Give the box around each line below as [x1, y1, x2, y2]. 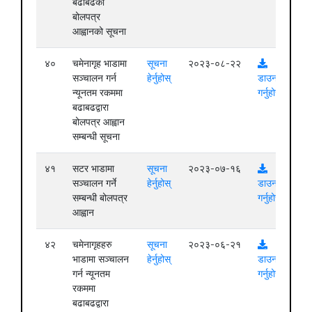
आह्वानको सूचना [72, 25, 126, 37]
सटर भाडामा [72, 162, 114, 174]
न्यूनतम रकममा [72, 86, 123, 98]
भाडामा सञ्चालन [72, 253, 129, 265]
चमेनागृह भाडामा [72, 57, 127, 69]
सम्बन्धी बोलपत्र [72, 192, 127, 203]
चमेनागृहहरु [72, 238, 112, 250]
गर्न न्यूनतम [72, 267, 110, 279]
